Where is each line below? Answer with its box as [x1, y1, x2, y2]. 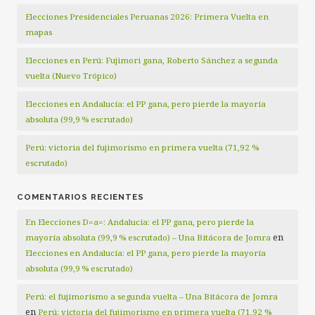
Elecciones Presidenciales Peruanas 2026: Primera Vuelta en [25, 11, 269, 22]
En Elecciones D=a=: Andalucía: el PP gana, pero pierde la [25, 217, 254, 228]
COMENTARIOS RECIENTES [17, 192, 144, 202]
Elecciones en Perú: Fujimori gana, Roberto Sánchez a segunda [25, 55, 278, 66]
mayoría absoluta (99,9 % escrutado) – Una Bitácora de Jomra [25, 232, 271, 243]
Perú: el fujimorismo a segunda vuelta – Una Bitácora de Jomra [25, 291, 278, 302]
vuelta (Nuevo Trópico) [25, 70, 117, 82]
